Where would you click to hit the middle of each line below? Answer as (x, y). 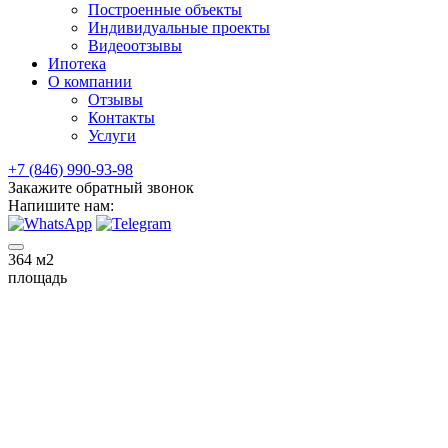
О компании (90, 81)
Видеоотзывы (135, 45)
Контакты (121, 117)
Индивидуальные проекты (179, 27)
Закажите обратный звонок (101, 187)
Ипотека (77, 63)
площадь (37, 277)
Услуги (112, 135)
